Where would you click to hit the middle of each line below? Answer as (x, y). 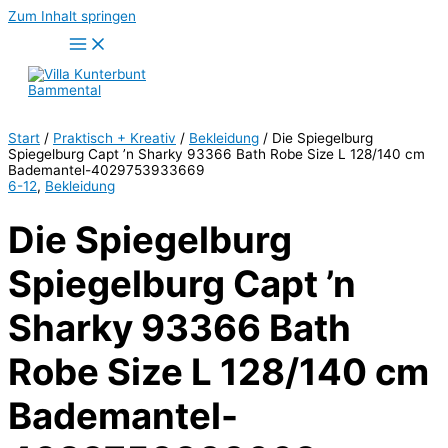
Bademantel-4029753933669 (106, 170)
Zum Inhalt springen (72, 16)
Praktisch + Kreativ (114, 138)
